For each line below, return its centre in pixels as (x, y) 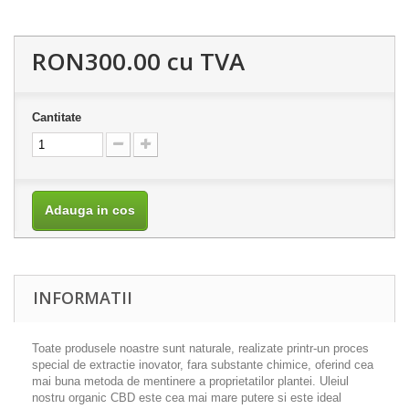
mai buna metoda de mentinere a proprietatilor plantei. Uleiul (190, 382)
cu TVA (203, 62)
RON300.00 (96, 62)
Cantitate (57, 118)
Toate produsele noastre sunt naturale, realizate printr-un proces (200, 349)
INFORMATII (83, 298)
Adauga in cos (90, 210)
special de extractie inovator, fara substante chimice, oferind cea (203, 365)
